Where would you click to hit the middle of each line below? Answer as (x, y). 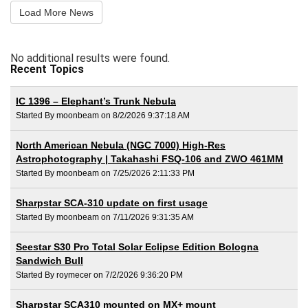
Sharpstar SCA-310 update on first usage (112, 202)
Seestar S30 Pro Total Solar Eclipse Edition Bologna (137, 246)
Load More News (56, 12)
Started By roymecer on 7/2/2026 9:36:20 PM (99, 275)
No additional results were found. (90, 58)
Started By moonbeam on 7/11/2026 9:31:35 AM (105, 217)
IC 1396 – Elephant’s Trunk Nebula (96, 101)
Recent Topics (47, 69)
